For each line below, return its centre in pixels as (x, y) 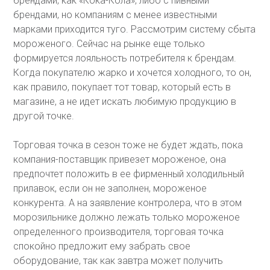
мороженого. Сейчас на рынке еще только (109, 44)
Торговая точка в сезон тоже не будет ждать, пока (128, 145)
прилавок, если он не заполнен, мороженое (110, 188)
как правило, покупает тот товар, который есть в (122, 87)
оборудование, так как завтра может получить (118, 261)
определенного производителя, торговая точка (119, 232)
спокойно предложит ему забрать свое (102, 246)
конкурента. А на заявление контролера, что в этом (128, 203)
